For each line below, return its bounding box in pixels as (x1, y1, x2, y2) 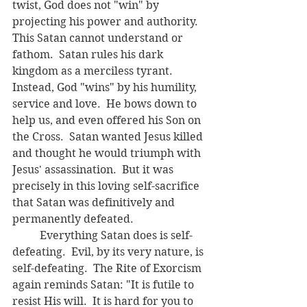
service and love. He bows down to (12, 97, 199, 111)
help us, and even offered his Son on (12, 114, 204, 127)
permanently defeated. (12, 212, 134, 226)
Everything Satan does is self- (12, 229, 40, 243)
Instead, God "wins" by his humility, (12, 81, 199, 95)
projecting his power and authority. (12, 15, 204, 29)
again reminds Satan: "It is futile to (12, 278, 197, 292)
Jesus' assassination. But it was (12, 163, 176, 177)
